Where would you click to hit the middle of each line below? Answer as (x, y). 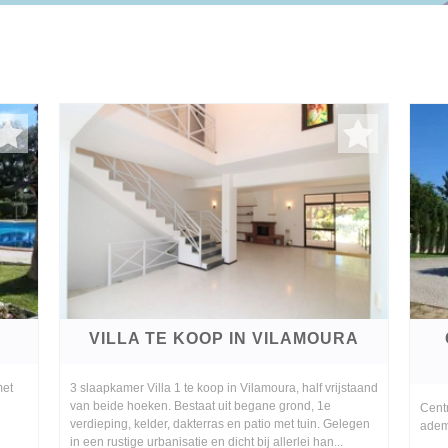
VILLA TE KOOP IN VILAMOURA (224, 339)
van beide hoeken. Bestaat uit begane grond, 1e (200, 406)
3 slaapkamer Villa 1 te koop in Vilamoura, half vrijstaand (224, 388)
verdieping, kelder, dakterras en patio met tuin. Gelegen (220, 424)
